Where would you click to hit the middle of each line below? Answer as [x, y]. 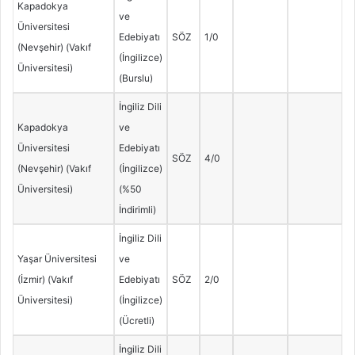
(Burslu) [136, 78]
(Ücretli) [136, 321]
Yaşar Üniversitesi [57, 259]
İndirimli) [137, 210]
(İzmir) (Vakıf [45, 280]
